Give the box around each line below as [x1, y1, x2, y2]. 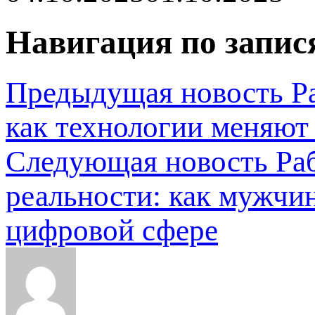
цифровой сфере [6, 214, 218, 247]
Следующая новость [6, 145, 268, 179]
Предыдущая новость [6, 76, 283, 110]
